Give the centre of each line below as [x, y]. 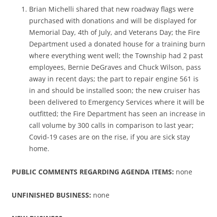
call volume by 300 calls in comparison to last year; [111, 125]
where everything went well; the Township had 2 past [116, 56]
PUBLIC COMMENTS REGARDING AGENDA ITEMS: [93, 172]
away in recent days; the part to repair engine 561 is [114, 79]
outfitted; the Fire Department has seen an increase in [117, 114]
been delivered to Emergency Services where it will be [117, 102]
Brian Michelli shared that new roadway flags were [111, 9]
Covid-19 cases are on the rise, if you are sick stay [109, 137]
